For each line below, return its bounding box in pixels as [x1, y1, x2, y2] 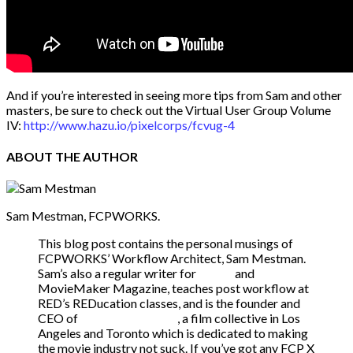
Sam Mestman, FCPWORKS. [6, 208, 160, 224]
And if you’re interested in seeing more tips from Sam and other [6, 87, 342, 102]
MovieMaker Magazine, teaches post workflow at [38, 281, 309, 296]
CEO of [38, 310, 80, 326]
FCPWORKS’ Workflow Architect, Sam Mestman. [38, 251, 306, 266]
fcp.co [199, 266, 232, 281]
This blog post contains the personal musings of [38, 236, 293, 251]
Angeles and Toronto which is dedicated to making [38, 325, 308, 341]
